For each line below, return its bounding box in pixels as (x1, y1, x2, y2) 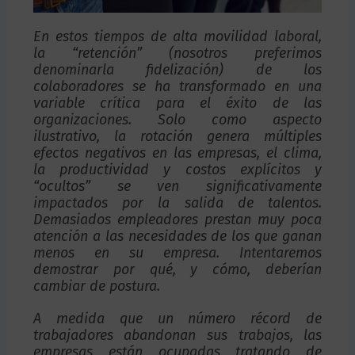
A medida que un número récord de (32, 309, 323, 327)
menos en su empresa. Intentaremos (32, 243, 323, 261)
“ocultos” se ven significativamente (32, 177, 323, 195)
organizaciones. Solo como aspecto (32, 110, 323, 128)
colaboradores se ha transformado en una (32, 77, 323, 95)
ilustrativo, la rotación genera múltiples (32, 127, 323, 145)
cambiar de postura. (32, 277, 160, 295)
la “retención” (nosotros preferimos (32, 44, 323, 62)
